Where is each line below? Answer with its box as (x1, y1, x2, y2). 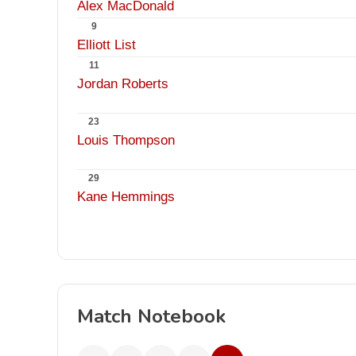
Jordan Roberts (77, 76, 168, 91)
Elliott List (77, 37, 136, 52)
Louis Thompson (77, 133, 175, 148)
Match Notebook (77, 304, 226, 329)
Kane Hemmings (77, 189, 175, 204)
